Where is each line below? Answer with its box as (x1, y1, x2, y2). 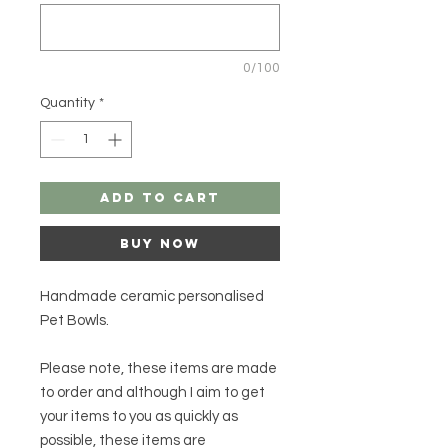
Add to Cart (100, 190, 220, 206)
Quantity (40, 96, 95, 111)
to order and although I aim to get (40, 385, 265, 401)
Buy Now (120, 236, 200, 252)
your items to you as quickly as (40, 409, 238, 425)
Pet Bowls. (40, 313, 112, 329)
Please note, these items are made (40, 361, 277, 377)
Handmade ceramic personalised (40, 289, 264, 305)
